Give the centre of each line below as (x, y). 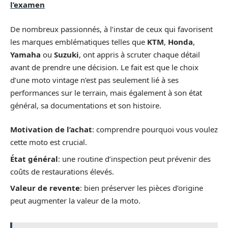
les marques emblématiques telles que (79, 41)
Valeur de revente (45, 188)
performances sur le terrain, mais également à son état (106, 92)
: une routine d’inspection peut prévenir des (134, 159)
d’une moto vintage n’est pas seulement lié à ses (94, 80)
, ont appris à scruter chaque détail (139, 54)
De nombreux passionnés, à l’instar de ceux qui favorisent (111, 29)
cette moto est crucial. (49, 142)
